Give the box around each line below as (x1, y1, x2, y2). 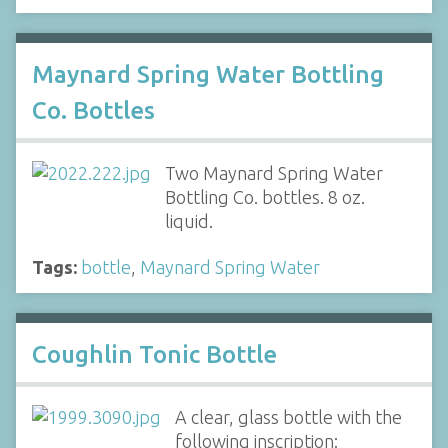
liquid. (164, 210, 213, 231)
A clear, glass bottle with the (174, 406, 402, 427)
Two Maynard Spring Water (164, 162, 383, 183)
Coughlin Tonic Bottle (32, 340, 277, 368)
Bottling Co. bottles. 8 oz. (164, 186, 365, 207)
